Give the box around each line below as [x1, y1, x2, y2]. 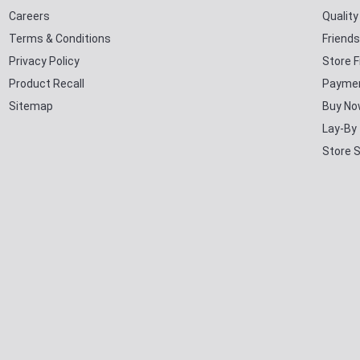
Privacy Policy [9, 54, 80, 67]
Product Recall [9, 76, 84, 90]
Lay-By [321, 121, 357, 135]
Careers [9, 9, 50, 22]
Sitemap [9, 99, 53, 112]
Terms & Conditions [9, 31, 111, 45]
